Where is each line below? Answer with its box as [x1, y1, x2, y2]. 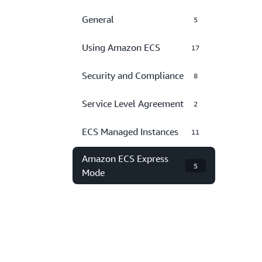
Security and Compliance [82, 70, 184, 81]
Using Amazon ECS [82, 42, 160, 53]
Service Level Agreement [82, 98, 184, 109]
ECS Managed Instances [82, 126, 178, 137]
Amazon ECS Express [82, 153, 168, 164]
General [82, 13, 114, 25]
